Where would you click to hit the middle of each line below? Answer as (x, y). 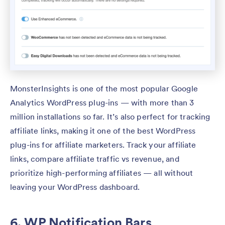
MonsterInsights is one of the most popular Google (104, 89)
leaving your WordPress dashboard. (76, 187)
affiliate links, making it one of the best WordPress (103, 131)
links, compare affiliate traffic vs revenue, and (95, 159)
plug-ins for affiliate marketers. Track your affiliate (103, 145)
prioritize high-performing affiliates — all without (102, 173)
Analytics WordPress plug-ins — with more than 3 (102, 103)
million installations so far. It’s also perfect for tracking (110, 117)
